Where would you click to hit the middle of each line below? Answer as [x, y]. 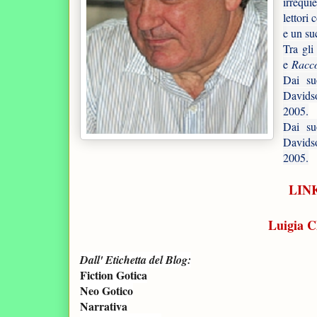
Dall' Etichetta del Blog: [136, 259]
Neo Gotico [106, 290]
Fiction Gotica [114, 275]
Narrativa [104, 306]
